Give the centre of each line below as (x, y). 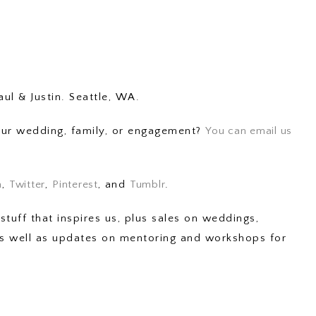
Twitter (27, 184)
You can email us (249, 130)
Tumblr (147, 184)
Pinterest (75, 184)
